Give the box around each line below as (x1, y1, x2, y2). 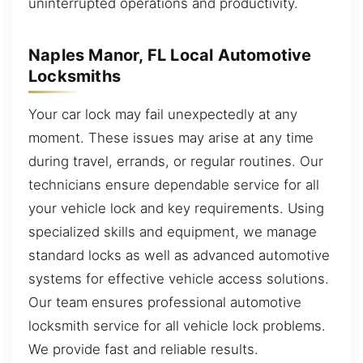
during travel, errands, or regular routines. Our (28, 153, 323, 170)
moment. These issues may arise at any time (28, 130, 314, 147)
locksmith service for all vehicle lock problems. (28, 318, 326, 335)
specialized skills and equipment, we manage (28, 224, 317, 241)
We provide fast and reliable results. (28, 341, 258, 358)
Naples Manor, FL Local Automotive (28, 45, 312, 65)
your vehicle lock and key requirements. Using (28, 200, 324, 217)
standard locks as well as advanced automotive (28, 247, 330, 264)
